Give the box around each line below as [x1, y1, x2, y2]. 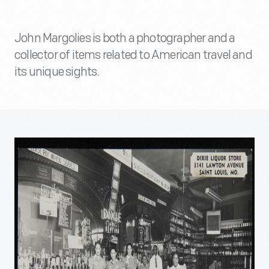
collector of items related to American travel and [14, 48, 252, 62]
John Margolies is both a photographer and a [14, 31, 235, 46]
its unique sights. [14, 65, 100, 79]
